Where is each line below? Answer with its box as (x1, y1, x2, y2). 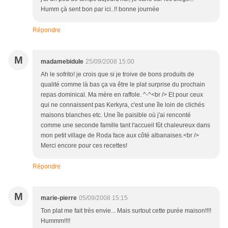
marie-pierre (41, 194, 77, 202)
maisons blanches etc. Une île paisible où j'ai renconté (41, 111, 191, 119)
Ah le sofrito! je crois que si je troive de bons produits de (41, 71, 194, 78)
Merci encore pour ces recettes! (41, 142, 127, 150)
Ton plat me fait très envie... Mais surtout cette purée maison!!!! (41, 207, 211, 215)
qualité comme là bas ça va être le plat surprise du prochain (41, 81, 205, 89)
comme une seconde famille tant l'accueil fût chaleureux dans (41, 122, 210, 129)
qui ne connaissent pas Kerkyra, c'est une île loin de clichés (41, 101, 205, 109)
